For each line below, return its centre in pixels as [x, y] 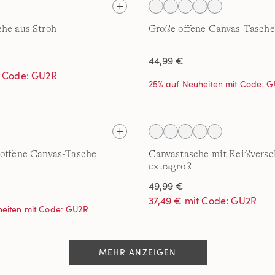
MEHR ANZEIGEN [137, 252]
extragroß [170, 166]
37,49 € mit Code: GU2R [203, 201]
